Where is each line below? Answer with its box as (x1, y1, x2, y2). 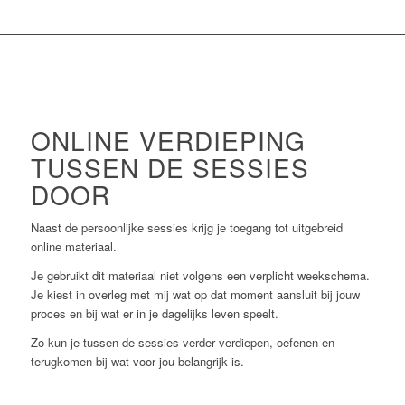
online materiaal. (30, 237, 117, 255)
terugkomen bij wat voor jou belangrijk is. (30, 353, 244, 370)
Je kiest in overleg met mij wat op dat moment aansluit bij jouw (30, 285, 360, 303)
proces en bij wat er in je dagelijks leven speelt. (30, 304, 278, 322)
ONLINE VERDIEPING (30, 121, 306, 158)
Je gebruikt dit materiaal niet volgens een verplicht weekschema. (30, 266, 370, 284)
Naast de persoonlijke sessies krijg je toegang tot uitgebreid (30, 218, 343, 236)
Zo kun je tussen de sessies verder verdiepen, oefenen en (30, 334, 334, 351)
